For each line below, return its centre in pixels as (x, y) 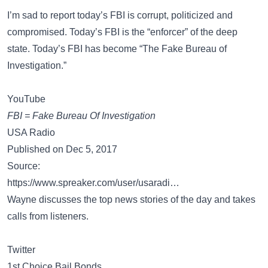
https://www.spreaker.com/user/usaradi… (93, 183)
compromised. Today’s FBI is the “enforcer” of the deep (122, 32)
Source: (24, 166)
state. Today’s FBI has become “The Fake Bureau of (117, 49)
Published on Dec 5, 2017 (62, 149)
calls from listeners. (48, 216)
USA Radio (31, 133)
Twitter (21, 250)
